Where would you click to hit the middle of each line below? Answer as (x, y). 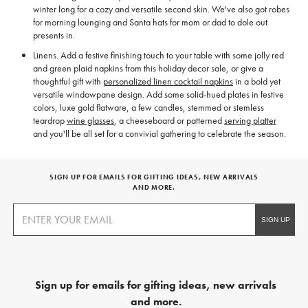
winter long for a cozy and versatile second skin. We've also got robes (161, 9)
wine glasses (90, 121)
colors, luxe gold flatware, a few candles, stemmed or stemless (148, 108)
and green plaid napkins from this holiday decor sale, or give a (148, 68)
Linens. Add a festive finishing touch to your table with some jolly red (158, 55)
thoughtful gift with (68, 81)
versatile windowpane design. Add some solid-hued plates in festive (158, 95)
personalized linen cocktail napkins (168, 81)
